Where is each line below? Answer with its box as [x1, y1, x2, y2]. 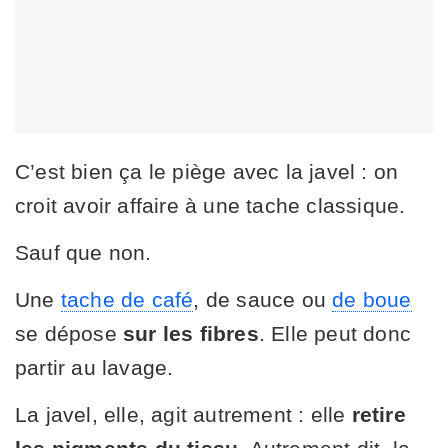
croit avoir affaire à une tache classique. [15, 194, 406, 218]
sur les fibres [123, 322, 259, 346]
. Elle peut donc [258, 322, 412, 346]
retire [351, 403, 406, 427]
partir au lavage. [15, 356, 174, 380]
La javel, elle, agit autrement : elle [15, 403, 352, 427]
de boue [332, 288, 412, 312]
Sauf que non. [15, 241, 152, 265]
